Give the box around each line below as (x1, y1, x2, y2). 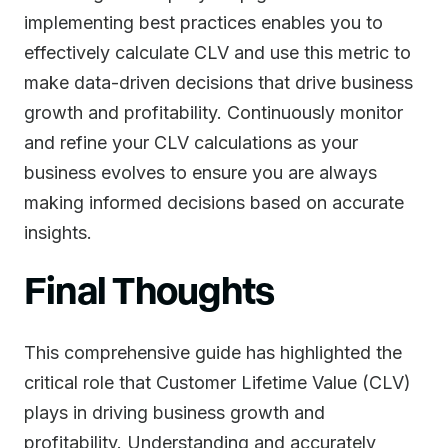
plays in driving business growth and (24, 402, 325, 423)
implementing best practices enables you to (24, 12, 383, 33)
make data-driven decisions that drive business (24, 72, 413, 93)
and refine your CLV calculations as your (24, 132, 358, 153)
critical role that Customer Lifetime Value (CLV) (24, 372, 411, 393)
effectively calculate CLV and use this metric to (24, 42, 411, 63)
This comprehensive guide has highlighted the (24, 342, 402, 363)
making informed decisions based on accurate (24, 192, 404, 213)
